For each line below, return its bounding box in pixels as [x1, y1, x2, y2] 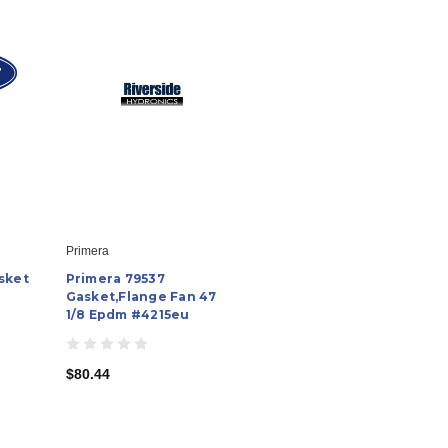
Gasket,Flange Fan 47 [65, 288, 217, 304]
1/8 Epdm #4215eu [65, 306, 190, 322]
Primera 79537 [65, 270, 165, 286]
